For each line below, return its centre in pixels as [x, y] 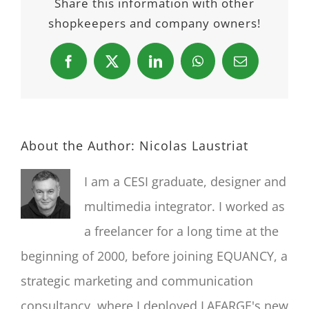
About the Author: [80, 146]
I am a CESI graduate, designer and [185, 182]
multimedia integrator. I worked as [185, 207]
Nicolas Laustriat [194, 146]
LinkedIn [179, 66]
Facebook [93, 66]
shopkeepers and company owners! [154, 23]
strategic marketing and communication [137, 281]
